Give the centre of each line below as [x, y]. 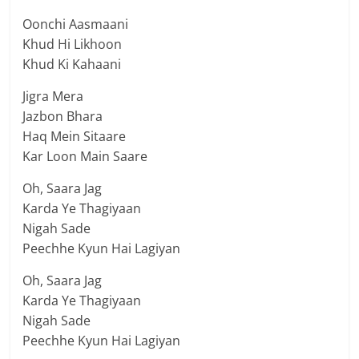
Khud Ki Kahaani [72, 65]
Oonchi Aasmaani [76, 24]
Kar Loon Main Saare [85, 157]
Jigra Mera [53, 97]
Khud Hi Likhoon [73, 44]
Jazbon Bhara [63, 117]
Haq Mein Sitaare [75, 137]
